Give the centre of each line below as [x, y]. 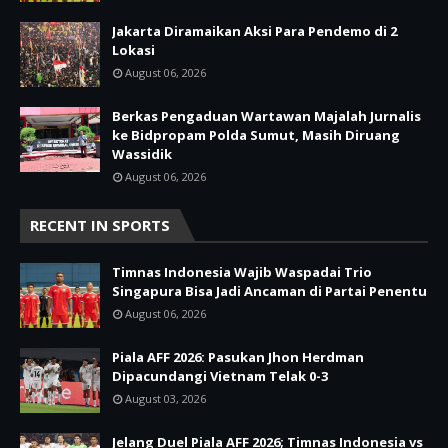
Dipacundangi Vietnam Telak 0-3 [220, 375]
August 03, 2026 [165, 398]
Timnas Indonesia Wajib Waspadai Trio [242, 271]
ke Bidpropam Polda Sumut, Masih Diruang [256, 134]
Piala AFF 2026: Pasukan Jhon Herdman [238, 356]
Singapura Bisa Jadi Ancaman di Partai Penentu [269, 290]
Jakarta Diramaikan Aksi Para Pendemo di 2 [254, 30]
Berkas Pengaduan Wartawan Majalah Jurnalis [266, 115]
